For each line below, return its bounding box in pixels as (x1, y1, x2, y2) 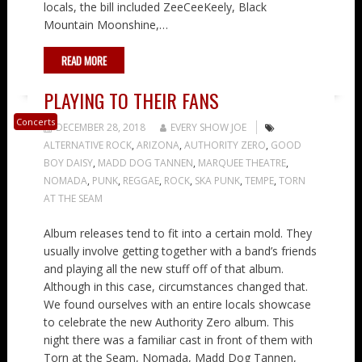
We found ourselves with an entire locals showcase (43, 296, 311, 312)
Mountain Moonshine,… (43, 16, 168, 32)
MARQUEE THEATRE (197, 155, 286, 170)
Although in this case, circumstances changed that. (43, 278, 308, 294)
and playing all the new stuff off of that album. (43, 260, 284, 276)
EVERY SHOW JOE (170, 120, 246, 134)
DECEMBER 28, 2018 (55, 120, 145, 134)
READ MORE (61, 52, 107, 69)
